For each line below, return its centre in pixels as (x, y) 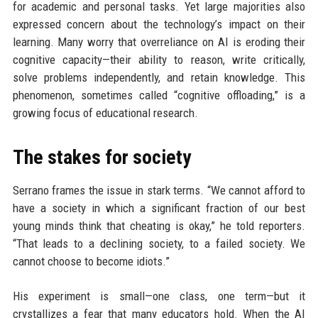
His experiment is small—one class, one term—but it (159, 296)
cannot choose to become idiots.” (91, 261)
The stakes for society (102, 157)
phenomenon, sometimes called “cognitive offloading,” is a (159, 95)
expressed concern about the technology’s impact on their (159, 24)
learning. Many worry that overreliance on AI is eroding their (159, 42)
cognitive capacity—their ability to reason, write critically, (159, 60)
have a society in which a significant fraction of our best (159, 208)
